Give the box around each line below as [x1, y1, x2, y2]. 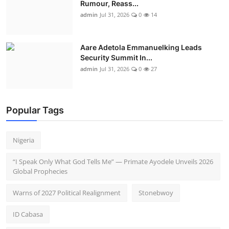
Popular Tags [6, 104, 64, 116]
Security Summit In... [80, 53, 152, 62]
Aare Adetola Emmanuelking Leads [80, 42, 202, 52]
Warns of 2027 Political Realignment [13, 188, 121, 197]
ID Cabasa [13, 209, 43, 219]
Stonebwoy [139, 188, 173, 197]
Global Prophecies [13, 166, 67, 176]
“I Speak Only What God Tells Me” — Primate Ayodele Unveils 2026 [13, 156, 213, 166]
